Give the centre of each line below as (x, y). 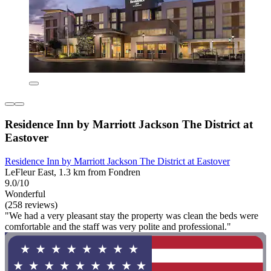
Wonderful (25, 194)
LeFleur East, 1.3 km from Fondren (73, 172)
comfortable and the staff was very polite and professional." (118, 226)
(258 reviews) (31, 204)
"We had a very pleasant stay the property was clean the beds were (132, 215)
